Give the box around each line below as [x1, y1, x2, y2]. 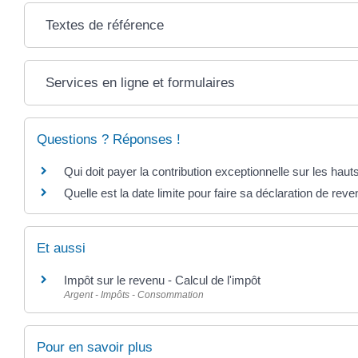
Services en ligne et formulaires [46, 75, 236, 91]
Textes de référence [46, 18, 165, 34]
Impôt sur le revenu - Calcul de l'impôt [64, 272, 261, 287]
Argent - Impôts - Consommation [64, 288, 204, 300]
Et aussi [37, 240, 86, 256]
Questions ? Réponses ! [37, 132, 181, 148]
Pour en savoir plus [37, 339, 153, 355]
